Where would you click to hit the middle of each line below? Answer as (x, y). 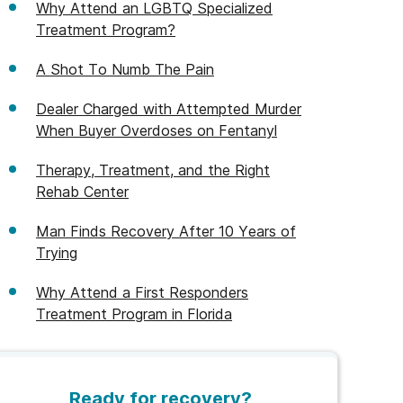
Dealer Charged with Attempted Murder (169, 109)
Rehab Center (82, 192)
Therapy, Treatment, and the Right (153, 170)
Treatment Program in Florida (134, 314)
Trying (57, 253)
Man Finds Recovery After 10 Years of (166, 231)
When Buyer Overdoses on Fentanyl (157, 130)
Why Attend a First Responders (142, 292)
